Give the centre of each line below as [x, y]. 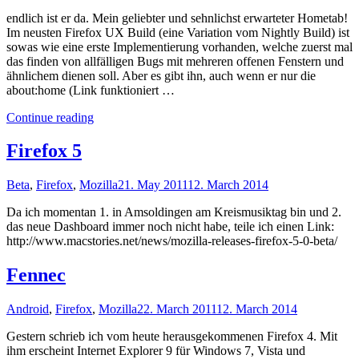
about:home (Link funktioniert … [91, 90]
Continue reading [50, 117]
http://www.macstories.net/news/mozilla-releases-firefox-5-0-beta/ [172, 241]
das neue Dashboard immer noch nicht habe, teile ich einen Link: [170, 227]
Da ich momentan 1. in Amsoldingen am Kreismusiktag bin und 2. [174, 212]
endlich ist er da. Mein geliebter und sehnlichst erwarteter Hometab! [177, 18]
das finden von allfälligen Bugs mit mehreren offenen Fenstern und [175, 61]
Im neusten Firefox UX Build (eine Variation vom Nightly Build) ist [178, 32]
